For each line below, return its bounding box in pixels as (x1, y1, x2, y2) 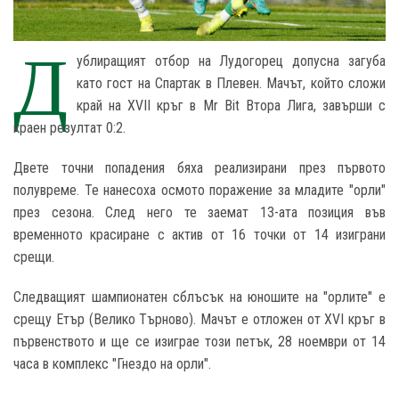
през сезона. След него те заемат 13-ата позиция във (13, 204, 386, 222)
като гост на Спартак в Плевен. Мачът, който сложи (77, 75, 386, 93)
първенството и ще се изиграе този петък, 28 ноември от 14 (13, 333, 386, 351)
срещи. (13, 248, 58, 266)
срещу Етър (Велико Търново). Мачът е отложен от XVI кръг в (13, 311, 386, 329)
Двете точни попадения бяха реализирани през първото (13, 159, 386, 177)
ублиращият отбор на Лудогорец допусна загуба (77, 53, 386, 70)
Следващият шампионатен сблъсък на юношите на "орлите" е (13, 289, 386, 306)
